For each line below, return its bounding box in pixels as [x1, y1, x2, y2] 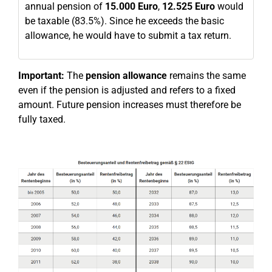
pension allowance [86, 70, 167, 81]
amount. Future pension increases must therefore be [18, 99, 241, 110]
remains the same [167, 70, 246, 81]
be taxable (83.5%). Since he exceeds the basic [25, 15, 224, 27]
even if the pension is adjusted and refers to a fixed [18, 84, 236, 96]
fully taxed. [18, 114, 66, 125]
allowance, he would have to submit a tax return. [25, 30, 231, 41]
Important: [18, 70, 64, 81]
